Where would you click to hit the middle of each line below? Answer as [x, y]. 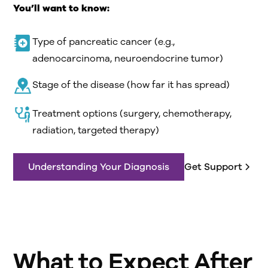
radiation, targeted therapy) [96, 131]
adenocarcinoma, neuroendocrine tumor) [128, 59]
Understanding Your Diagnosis [99, 167]
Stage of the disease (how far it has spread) [131, 85]
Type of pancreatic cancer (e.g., [104, 42]
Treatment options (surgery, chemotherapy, [132, 114]
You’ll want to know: [62, 9]
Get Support [214, 167]
